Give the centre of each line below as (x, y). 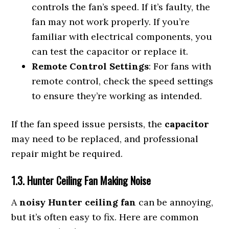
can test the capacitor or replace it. (110, 51)
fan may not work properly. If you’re (111, 22)
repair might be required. (67, 154)
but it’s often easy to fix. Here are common (105, 217)
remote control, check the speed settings (123, 81)
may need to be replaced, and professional (105, 139)
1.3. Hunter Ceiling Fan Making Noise (81, 180)
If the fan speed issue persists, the (88, 124)
